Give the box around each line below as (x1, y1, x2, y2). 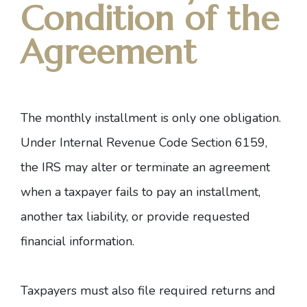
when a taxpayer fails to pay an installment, (21, 184, 260, 200)
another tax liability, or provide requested (21, 208, 250, 225)
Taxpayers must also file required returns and (21, 282, 275, 299)
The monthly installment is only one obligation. (21, 110, 281, 126)
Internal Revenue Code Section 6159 (60, 134, 265, 151)
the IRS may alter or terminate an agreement (21, 159, 270, 175)
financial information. (21, 233, 134, 249)
